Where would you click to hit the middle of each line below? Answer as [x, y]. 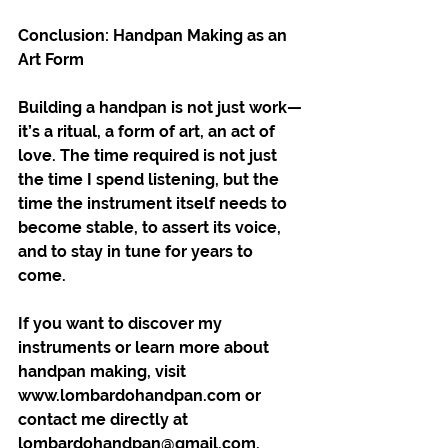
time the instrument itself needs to [154, 203]
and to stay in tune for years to [137, 251]
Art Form [51, 59]
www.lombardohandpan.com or [141, 395]
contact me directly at [105, 419]
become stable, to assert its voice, [151, 227]
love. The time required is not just [149, 155]
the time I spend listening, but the [150, 179]
